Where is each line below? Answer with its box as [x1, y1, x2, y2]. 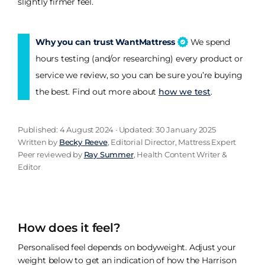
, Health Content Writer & [133, 150, 227, 160]
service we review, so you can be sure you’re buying [35, 70, 243, 81]
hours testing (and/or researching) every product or [35, 53, 243, 64]
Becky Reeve [59, 137, 108, 147]
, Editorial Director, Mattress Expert [107, 137, 237, 147]
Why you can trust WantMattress [35, 37, 177, 48]
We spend [188, 37, 231, 48]
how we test [159, 86, 211, 98]
